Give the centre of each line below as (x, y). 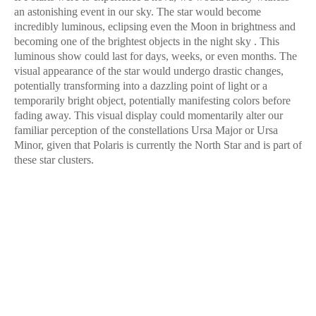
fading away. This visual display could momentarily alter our (148, 115)
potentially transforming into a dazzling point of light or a (141, 86)
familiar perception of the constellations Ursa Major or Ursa (146, 130)
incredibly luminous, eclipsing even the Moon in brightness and (155, 26)
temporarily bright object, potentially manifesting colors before (152, 101)
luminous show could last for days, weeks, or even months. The (156, 56)
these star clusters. (54, 160)
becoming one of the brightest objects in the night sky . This (147, 41)
